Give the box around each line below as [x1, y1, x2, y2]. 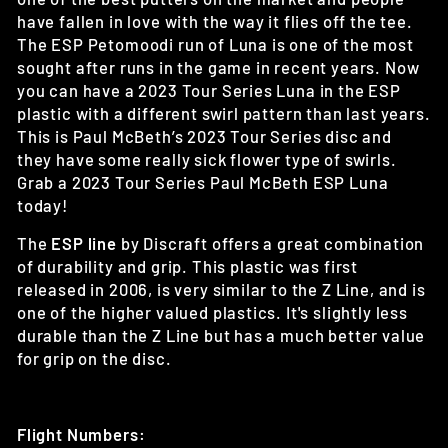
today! [17, 195, 68, 216]
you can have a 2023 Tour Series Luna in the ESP [17, 80, 401, 101]
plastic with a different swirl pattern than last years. [17, 103, 431, 124]
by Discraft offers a [116, 233, 274, 254]
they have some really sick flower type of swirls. [17, 149, 397, 170]
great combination [277, 233, 425, 254]
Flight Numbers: [17, 424, 146, 445]
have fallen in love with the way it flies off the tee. [17, 11, 413, 32]
